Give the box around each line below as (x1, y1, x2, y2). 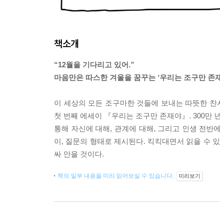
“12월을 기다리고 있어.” (54, 60, 135, 69)
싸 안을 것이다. (54, 150, 104, 158)
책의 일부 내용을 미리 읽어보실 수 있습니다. (57, 172, 175, 179)
